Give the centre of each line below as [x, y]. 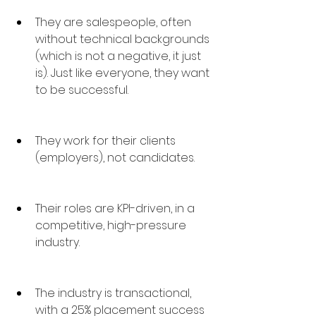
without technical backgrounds [124, 39]
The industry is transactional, [115, 293]
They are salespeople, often [115, 22]
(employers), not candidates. [115, 158]
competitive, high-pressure [112, 225]
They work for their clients [107, 141]
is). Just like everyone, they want [124, 73]
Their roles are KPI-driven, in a [116, 208]
